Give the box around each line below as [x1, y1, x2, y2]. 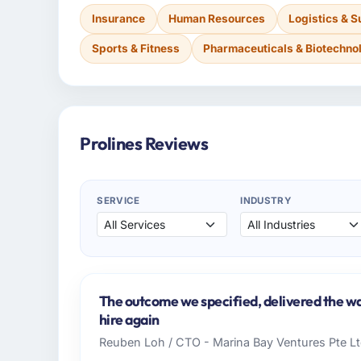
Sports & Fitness [91, 42, 180, 56]
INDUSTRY [240, 195, 291, 207]
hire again [98, 310, 160, 330]
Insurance [91, 11, 145, 25]
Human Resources [168, 11, 266, 25]
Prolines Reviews [80, 132, 209, 156]
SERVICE [97, 195, 140, 207]
